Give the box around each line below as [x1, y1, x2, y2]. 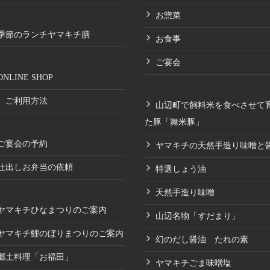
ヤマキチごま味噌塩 [155, 258, 232, 268]
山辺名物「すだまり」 [155, 211, 240, 221]
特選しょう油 [155, 164, 207, 174]
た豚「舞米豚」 [145, 117, 204, 127]
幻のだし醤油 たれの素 [155, 234, 249, 244]
